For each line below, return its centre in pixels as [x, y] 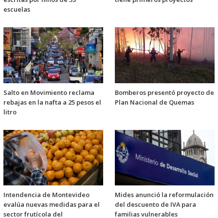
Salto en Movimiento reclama [49, 92]
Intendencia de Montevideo [46, 194]
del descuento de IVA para [155, 204]
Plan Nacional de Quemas [154, 102]
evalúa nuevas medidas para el [52, 204]
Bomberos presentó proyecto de [164, 92]
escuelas [17, 9]
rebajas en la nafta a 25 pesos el [52, 102]
